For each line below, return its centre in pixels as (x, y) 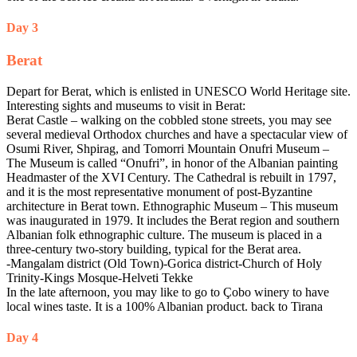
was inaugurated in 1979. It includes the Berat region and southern (173, 221)
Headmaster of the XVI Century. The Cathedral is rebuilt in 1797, (171, 178)
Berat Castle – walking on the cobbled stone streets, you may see (169, 120)
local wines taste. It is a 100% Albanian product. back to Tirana (165, 307)
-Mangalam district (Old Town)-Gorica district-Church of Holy (164, 264)
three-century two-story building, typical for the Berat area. (154, 249)
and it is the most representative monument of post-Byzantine (159, 192)
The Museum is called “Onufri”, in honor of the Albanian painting (172, 163)
